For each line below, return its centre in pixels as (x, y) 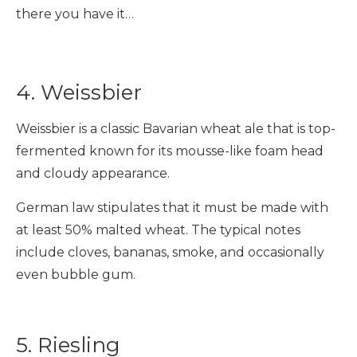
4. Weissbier (79, 92)
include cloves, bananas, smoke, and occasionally (170, 252)
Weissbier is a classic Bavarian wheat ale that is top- (176, 129)
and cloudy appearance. (93, 173)
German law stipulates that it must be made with (172, 208)
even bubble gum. (76, 275)
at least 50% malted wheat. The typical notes (158, 230)
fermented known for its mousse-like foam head (170, 151)
